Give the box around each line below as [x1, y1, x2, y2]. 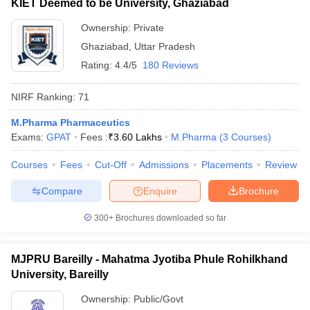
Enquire [143, 185, 177, 197]
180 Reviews [143, 60, 199, 71]
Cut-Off [95, 159, 127, 170]
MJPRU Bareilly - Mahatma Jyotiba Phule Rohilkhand [11, 253, 288, 265]
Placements [201, 159, 253, 170]
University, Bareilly [11, 268, 109, 280]
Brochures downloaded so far [113, 213, 226, 223]
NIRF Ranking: [11, 91, 75, 102]
